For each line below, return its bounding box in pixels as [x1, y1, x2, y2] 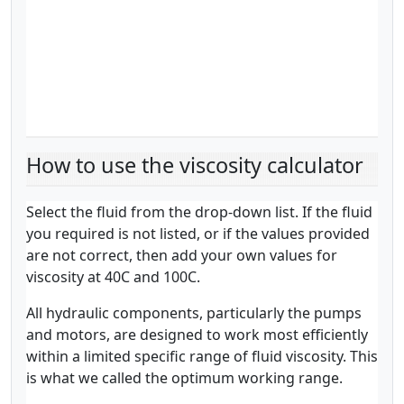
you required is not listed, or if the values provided [26, 224, 370, 243]
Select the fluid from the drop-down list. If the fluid [26, 202, 372, 222]
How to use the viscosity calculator [26, 151, 363, 179]
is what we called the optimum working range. [26, 368, 343, 388]
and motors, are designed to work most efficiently [26, 325, 368, 344]
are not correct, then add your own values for [26, 245, 337, 265]
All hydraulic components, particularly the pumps [26, 303, 362, 323]
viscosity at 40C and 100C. [26, 267, 200, 287]
